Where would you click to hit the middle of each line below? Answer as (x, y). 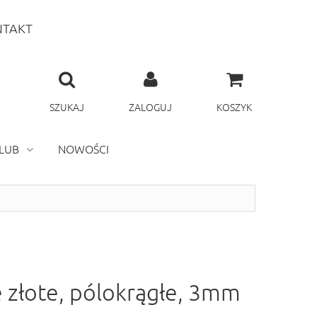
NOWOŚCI (83, 149)
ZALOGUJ (150, 107)
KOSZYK (234, 107)
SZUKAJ (67, 107)
